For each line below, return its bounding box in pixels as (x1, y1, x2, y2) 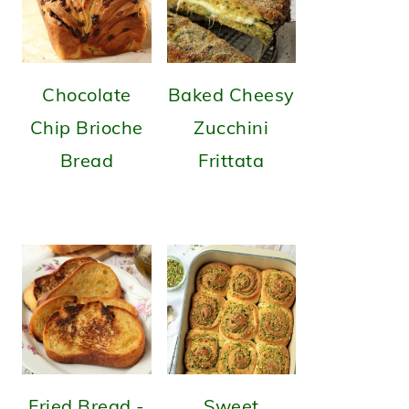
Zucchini (194, 116, 269, 139)
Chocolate (42, 83, 131, 106)
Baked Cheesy (167, 83, 295, 106)
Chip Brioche (29, 116, 143, 139)
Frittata (198, 149, 265, 172)
